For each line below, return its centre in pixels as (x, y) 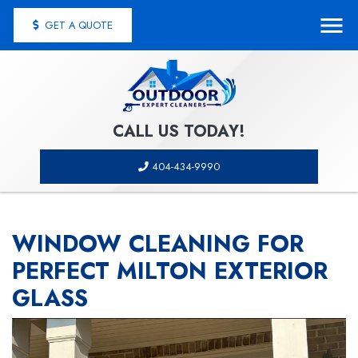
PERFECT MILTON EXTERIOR (170, 271)
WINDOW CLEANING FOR (158, 244)
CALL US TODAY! (179, 131)
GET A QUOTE (77, 25)
